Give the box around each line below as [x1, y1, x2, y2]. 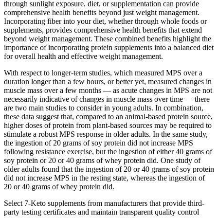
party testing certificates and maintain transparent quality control [4, 207, 199, 216]
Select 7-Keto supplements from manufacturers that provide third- [4, 199, 204, 207]
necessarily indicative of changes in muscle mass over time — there [4, 94, 210, 103]
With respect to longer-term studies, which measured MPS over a [4, 68, 202, 77]
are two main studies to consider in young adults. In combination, [4, 103, 203, 112]
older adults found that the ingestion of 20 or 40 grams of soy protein [4, 164, 214, 173]
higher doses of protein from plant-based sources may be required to [4, 121, 212, 129]
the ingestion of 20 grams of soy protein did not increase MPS [4, 138, 193, 147]
